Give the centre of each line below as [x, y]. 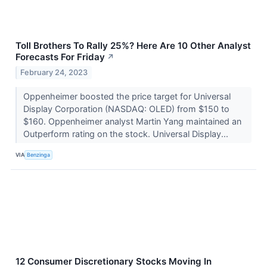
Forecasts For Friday [60, 57]
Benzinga [39, 155]
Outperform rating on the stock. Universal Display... [127, 133]
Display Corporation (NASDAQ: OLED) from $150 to [126, 108]
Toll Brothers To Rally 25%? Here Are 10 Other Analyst [133, 45]
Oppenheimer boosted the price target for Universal [127, 96]
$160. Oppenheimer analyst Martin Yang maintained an [132, 121]
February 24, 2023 [54, 72]
